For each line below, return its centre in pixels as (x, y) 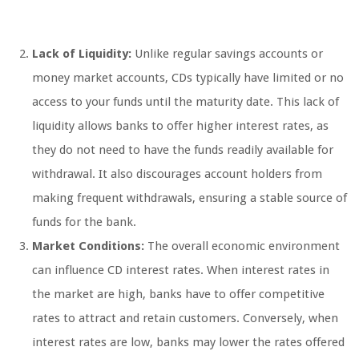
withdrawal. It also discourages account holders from (177, 174)
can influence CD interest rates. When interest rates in (181, 270)
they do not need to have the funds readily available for (183, 150)
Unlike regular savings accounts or (227, 54)
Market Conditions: (88, 246)
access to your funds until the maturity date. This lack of (186, 102)
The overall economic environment (242, 246)
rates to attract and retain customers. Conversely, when (185, 319)
